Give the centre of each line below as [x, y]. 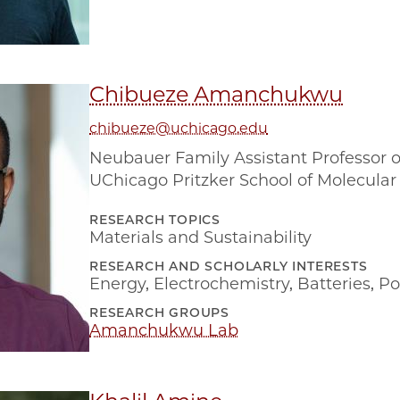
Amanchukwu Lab [164, 330]
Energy [117, 284]
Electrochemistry [221, 284]
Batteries [334, 284]
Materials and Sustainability [200, 237]
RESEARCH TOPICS [155, 220]
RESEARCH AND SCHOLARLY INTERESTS [229, 266]
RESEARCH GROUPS [159, 312]
